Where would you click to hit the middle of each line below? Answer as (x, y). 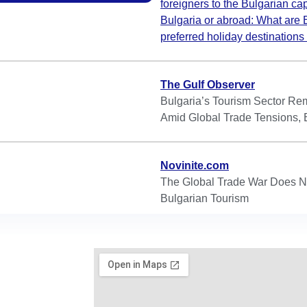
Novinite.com (195, 166)
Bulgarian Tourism (205, 199)
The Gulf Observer (208, 85)
